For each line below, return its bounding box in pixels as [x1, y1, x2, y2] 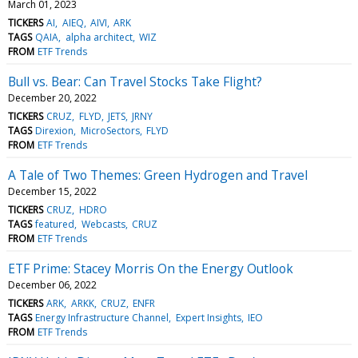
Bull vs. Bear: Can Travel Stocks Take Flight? [8, 72, 262, 90]
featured [35, 217, 75, 231]
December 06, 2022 [8, 277, 97, 292]
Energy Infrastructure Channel [35, 310, 169, 324]
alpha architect [65, 30, 133, 44]
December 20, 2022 [8, 90, 97, 105]
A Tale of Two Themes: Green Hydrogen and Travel [8, 165, 308, 184]
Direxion [35, 123, 74, 137]
